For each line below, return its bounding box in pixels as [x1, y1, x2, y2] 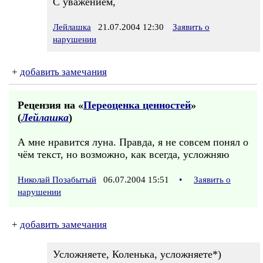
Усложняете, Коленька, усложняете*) [53, 248, 221, 260]
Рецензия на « [18, 99, 83, 111]
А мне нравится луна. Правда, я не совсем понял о [18, 136, 248, 148]
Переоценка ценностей [83, 99, 191, 111]
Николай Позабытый [18, 175, 96, 184]
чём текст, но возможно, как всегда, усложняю [18, 149, 229, 160]
